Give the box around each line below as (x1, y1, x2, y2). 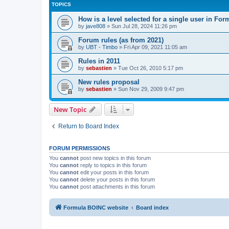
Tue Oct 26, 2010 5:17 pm (118, 65, 183, 72)
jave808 (86, 23, 105, 30)
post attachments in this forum (79, 183, 155, 190)
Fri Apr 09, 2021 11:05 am (124, 44, 187, 51)
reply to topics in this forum (79, 162, 147, 168)
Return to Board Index (58, 122, 119, 130)
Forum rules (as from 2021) (78, 36, 164, 44)
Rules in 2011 (78, 57, 120, 65)
